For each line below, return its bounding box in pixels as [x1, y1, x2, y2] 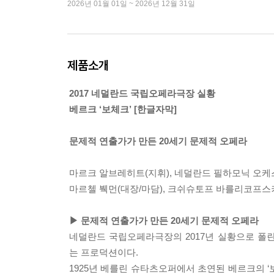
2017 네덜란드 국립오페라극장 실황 [69, 88, 215, 98]
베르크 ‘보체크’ [69, 104, 131, 114]
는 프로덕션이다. [69, 247, 138, 257]
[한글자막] [131, 104, 177, 114]
